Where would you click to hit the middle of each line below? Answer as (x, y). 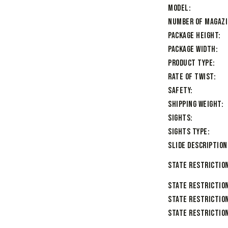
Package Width (192, 50)
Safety (179, 91)
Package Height (193, 36)
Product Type (190, 63)
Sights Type (188, 132)
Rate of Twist (191, 77)
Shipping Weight (195, 105)
